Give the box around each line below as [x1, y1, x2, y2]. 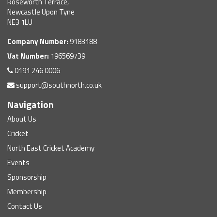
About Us [7, 113, 36, 124]
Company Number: [7, 36, 68, 47]
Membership [7, 186, 46, 197]
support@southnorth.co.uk [15, 79, 102, 91]
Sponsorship [7, 171, 46, 183]
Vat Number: [7, 50, 49, 62]
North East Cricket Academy [7, 142, 94, 154]
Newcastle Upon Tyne [7, 6, 75, 17]
